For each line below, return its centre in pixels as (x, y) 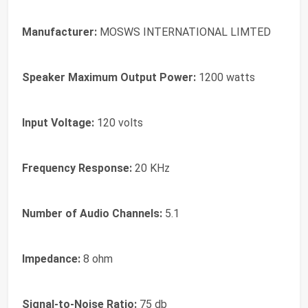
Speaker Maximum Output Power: (109, 77)
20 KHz (151, 168)
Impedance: (51, 259)
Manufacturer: (59, 32)
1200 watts (225, 77)
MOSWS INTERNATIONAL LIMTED (184, 32)
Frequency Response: (77, 168)
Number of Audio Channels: (92, 213)
